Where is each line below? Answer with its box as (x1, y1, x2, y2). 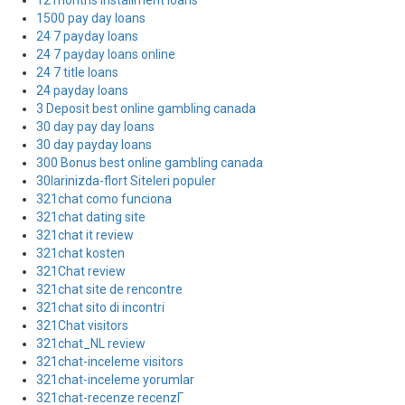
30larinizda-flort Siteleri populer (36, 174, 216, 188)
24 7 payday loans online (36, 47, 175, 61)
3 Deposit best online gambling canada (36, 101, 256, 116)
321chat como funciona (36, 192, 172, 206)
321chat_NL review (36, 336, 146, 351)
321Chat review (36, 264, 126, 278)
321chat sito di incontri (36, 300, 165, 315)
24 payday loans (36, 83, 128, 98)
